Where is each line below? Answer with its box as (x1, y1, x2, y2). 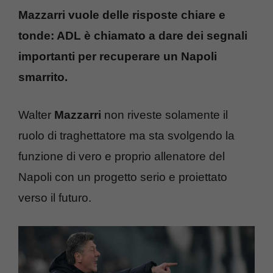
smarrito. (18, 70, 68, 83)
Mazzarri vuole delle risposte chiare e (18, 8, 225, 21)
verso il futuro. (18, 191, 91, 204)
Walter (18, 108, 54, 121)
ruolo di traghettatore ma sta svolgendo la (18, 129, 235, 142)
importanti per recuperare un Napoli (18, 49, 217, 63)
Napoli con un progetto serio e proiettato (18, 171, 227, 183)
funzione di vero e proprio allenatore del (18, 150, 225, 163)
